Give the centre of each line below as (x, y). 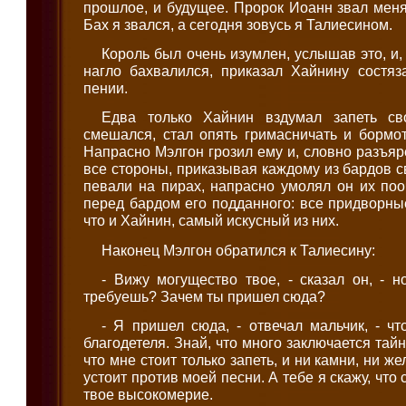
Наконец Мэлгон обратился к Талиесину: (239, 250)
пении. (106, 87)
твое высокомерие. (149, 395)
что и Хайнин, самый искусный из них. (212, 221)
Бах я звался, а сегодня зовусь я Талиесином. (238, 24)
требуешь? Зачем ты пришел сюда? (205, 296)
